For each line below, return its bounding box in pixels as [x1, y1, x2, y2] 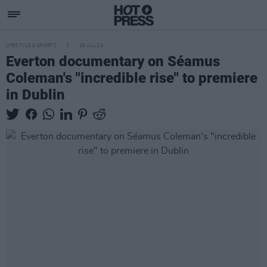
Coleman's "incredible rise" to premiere [6, 70, 257, 86]
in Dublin [6, 86, 65, 103]
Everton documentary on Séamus [6, 53, 220, 70]
